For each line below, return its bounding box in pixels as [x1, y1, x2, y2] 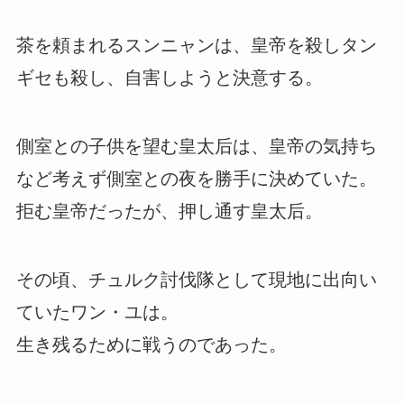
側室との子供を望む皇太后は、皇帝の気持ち [15, 136, 377, 157]
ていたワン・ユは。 [15, 302, 179, 323]
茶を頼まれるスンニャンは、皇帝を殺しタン [15, 35, 377, 56]
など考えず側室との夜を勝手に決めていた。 [15, 169, 377, 189]
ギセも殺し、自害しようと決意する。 [15, 68, 323, 88]
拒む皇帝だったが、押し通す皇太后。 [15, 201, 323, 222]
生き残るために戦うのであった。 [15, 335, 287, 355]
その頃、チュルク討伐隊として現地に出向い [15, 270, 377, 290]
